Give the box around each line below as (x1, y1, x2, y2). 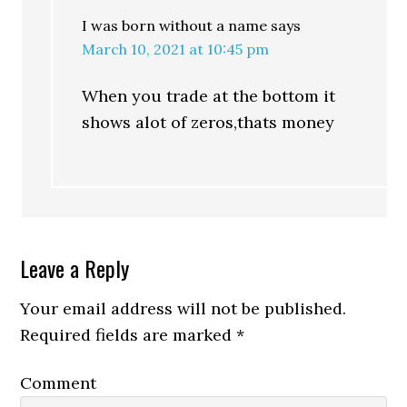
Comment (20, 372, 97, 393)
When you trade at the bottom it (82, 85, 336, 106)
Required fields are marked (20, 324, 237, 345)
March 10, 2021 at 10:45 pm (82, 40, 270, 58)
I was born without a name (82, 16, 268, 35)
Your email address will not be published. (20, 298, 347, 319)
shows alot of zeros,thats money (82, 112, 335, 133)
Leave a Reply (20, 252, 130, 284)
